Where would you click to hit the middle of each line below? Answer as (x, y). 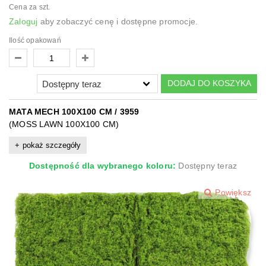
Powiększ (233, 192)
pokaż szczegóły (51, 145)
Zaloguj (23, 21)
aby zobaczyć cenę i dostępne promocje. (118, 21)
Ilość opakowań (35, 40)
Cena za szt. (30, 7)
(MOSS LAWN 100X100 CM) (64, 124)
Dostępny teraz (208, 165)
